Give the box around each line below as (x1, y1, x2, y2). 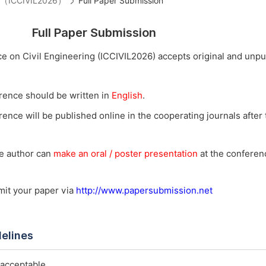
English (112, 90, 142, 101)
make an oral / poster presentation (53, 148, 198, 159)
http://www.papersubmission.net (76, 185, 213, 196)
